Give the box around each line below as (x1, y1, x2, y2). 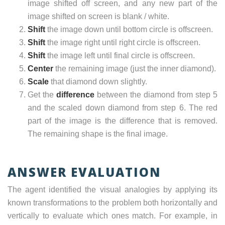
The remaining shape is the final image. (28, 130, 168, 139)
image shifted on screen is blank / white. (28, 12, 169, 21)
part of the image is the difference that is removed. (28, 117, 217, 126)
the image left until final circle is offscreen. (45, 51, 195, 60)
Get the (28, 90, 56, 99)
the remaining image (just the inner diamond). (53, 64, 216, 73)
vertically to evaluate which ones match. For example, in (8, 211, 217, 220)
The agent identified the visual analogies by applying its (8, 185, 217, 194)
